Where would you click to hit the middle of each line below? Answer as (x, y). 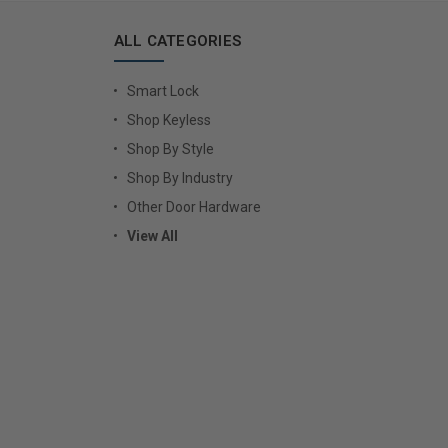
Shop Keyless (168, 119)
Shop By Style (170, 148)
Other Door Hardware (193, 206)
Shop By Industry (179, 177)
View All (152, 235)
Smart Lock (162, 90)
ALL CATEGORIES (177, 40)
